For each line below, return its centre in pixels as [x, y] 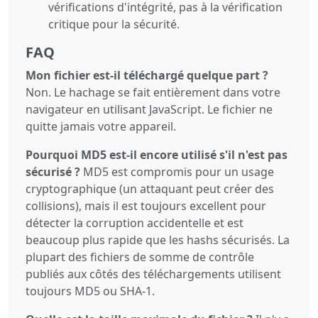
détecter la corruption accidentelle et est [135, 223]
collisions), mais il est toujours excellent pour [146, 205]
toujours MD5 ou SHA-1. [90, 291]
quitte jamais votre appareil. [101, 126]
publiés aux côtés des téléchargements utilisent [153, 274]
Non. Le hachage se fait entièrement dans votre [153, 92]
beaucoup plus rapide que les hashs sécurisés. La [158, 240]
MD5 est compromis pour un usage [177, 171]
